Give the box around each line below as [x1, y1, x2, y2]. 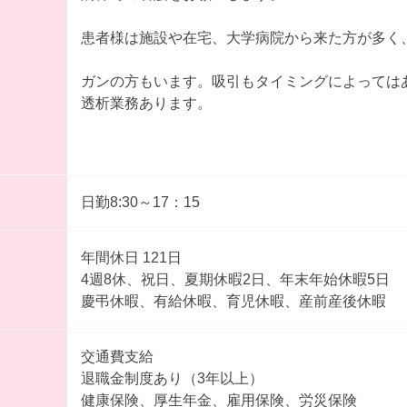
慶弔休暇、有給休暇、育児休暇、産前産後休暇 [80, 293, 386, 309]
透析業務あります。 [80, 94, 212, 111]
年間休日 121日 [80, 249, 182, 265]
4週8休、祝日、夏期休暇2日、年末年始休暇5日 [80, 271, 390, 287]
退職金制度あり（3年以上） [80, 370, 263, 386]
